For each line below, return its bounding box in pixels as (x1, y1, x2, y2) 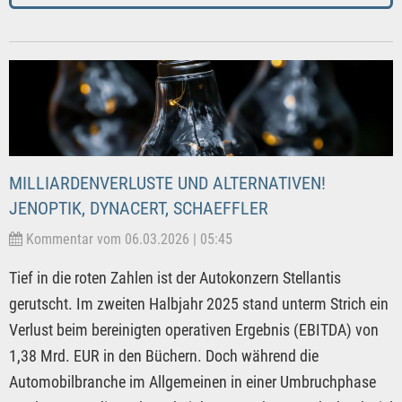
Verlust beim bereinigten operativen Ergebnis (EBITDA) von (9, 320, 379, 340)
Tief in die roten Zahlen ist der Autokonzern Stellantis (9, 268, 341, 288)
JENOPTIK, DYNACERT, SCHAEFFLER (9, 197, 268, 220)
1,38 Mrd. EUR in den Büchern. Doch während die (9, 346, 319, 366)
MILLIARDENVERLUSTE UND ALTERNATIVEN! (9, 172, 326, 195)
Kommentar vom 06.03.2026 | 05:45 (22, 231, 232, 249)
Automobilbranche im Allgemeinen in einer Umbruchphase (9, 372, 376, 392)
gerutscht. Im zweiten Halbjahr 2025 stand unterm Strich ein (9, 294, 389, 314)
